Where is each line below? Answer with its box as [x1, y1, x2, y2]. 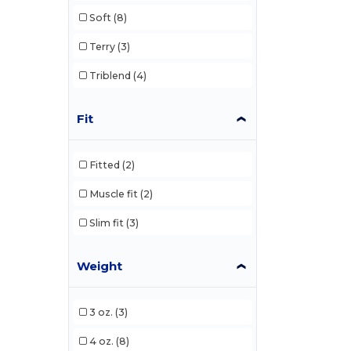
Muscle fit [89, 187, 138, 200]
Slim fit [89, 216, 124, 229]
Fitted [89, 158, 120, 171]
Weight [77, 259, 123, 274]
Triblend [89, 69, 131, 81]
